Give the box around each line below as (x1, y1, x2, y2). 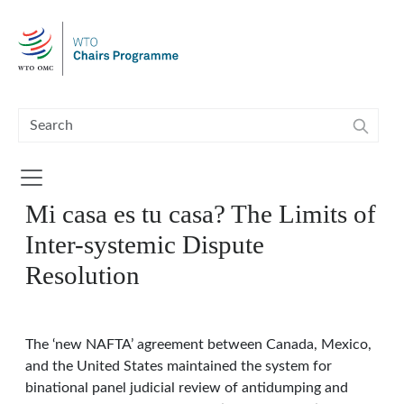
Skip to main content (6, 4, 138, 18)
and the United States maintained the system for (25, 359, 332, 373)
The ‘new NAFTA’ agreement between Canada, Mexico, (25, 337, 372, 352)
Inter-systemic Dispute (25, 230, 264, 259)
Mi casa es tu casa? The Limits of (25, 199, 376, 228)
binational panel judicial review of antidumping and (25, 381, 348, 395)
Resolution (25, 261, 140, 289)
